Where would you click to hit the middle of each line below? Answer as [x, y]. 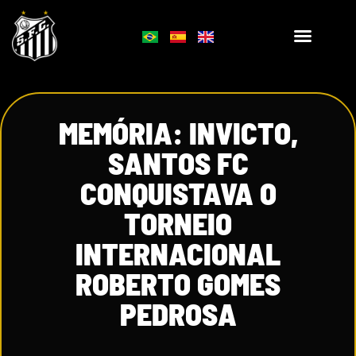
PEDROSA [178, 314]
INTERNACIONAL [178, 253]
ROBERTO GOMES [178, 284]
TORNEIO [178, 223]
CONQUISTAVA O [178, 193]
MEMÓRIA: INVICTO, [178, 133]
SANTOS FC [178, 163]
